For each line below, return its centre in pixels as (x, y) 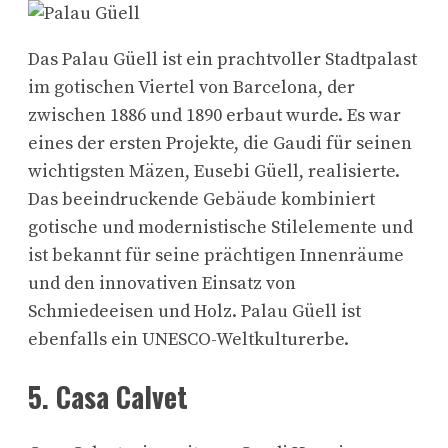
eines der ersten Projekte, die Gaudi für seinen (220, 144)
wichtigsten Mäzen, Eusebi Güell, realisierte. (214, 172)
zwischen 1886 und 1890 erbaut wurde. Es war (214, 116)
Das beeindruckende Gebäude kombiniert (201, 200)
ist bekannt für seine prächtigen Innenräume (216, 256)
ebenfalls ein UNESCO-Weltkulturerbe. (188, 340)
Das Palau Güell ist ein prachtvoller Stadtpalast (222, 60)
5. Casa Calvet (108, 397)
